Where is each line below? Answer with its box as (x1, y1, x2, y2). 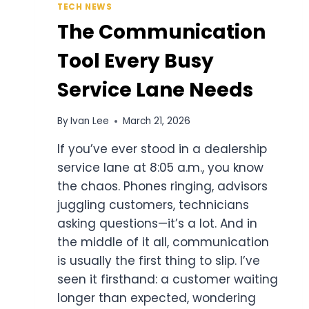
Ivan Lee (70, 114, 110, 128)
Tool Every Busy (57, 47, 214, 74)
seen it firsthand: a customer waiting (57, 271, 278, 288)
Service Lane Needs (57, 76, 253, 103)
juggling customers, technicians (57, 197, 249, 214)
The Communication (57, 18, 266, 46)
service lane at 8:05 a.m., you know (57, 159, 263, 177)
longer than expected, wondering (57, 290, 256, 307)
